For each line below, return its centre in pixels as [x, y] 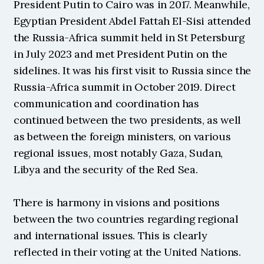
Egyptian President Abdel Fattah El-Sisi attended [132, 21]
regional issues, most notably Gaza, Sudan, [118, 153]
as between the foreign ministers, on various [122, 136]
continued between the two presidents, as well [127, 120]
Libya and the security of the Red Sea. [106, 169]
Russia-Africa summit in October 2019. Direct [125, 87]
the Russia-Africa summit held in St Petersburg [129, 37]
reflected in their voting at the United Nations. [127, 252]
